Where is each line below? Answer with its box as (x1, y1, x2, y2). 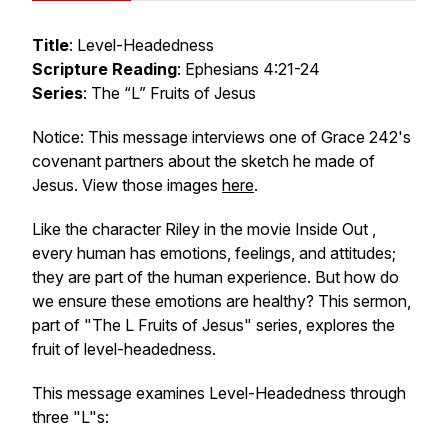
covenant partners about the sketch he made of (32, 151, 375, 171)
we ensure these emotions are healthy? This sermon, (32, 291, 411, 311)
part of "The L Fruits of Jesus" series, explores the (32, 315, 395, 335)
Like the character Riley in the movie (32, 219, 295, 239)
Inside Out (295, 219, 368, 239)
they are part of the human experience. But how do (32, 267, 399, 287)
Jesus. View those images (32, 175, 222, 195)
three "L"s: (32, 407, 109, 427)
